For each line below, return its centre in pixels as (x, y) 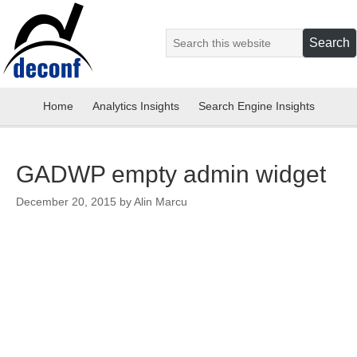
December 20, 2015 (66, 202)
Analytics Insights (135, 106)
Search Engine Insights (256, 106)
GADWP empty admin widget (171, 174)
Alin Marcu (161, 202)
